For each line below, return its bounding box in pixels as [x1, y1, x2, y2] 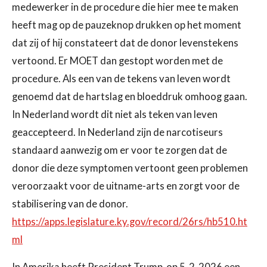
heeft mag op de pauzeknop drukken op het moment [12, 18, 241, 31]
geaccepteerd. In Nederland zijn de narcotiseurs [12, 126, 223, 138]
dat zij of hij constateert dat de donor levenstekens [12, 36, 238, 49]
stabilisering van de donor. [12, 197, 128, 210]
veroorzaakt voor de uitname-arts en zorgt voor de [12, 179, 240, 192]
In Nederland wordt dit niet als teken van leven [12, 108, 218, 120]
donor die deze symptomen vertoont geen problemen [12, 162, 248, 174]
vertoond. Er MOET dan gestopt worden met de [12, 54, 223, 67]
